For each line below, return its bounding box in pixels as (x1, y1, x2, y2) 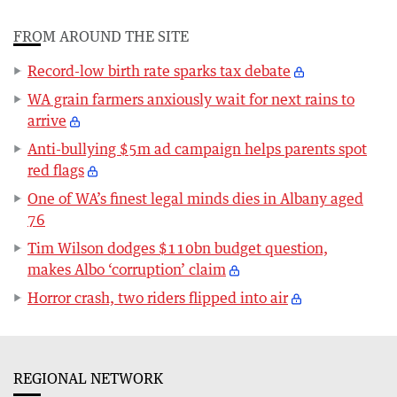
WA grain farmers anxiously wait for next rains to (27, 90, 354, 109)
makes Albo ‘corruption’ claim (27, 261, 226, 279)
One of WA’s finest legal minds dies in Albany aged (27, 190, 363, 208)
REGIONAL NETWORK (13, 370, 163, 388)
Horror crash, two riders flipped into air (27, 289, 288, 307)
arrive (27, 112, 66, 130)
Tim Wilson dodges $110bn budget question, (27, 239, 328, 258)
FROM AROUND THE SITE (13, 27, 189, 46)
